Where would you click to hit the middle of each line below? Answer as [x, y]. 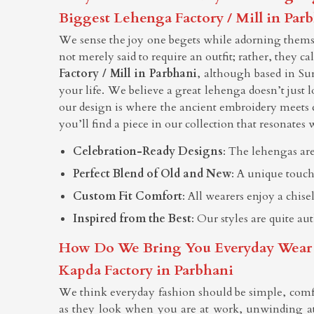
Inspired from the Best [132, 218]
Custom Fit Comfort [128, 196]
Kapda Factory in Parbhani [146, 270]
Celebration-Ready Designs [148, 151]
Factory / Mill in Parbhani [128, 73]
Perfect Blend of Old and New [152, 173]
